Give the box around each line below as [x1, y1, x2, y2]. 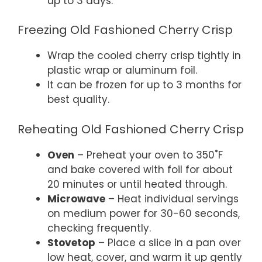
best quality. [47, 92, 109, 107]
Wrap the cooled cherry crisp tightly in [47, 49, 241, 63]
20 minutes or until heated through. [47, 177, 227, 191]
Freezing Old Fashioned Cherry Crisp [18, 22, 233, 39]
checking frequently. [47, 220, 151, 235]
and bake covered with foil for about [47, 162, 233, 177]
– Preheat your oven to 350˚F [74, 147, 223, 162]
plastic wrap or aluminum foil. [47, 63, 197, 78]
